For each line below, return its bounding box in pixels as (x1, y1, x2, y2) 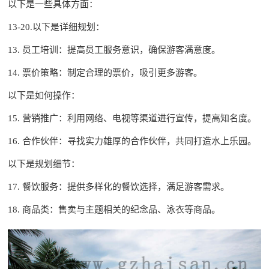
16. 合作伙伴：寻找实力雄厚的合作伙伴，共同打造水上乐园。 (8, 136, 257, 146)
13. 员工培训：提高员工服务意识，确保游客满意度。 (8, 44, 221, 55)
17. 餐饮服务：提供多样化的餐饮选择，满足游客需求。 (8, 181, 230, 192)
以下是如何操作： (8, 90, 80, 100)
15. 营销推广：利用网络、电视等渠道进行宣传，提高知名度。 (8, 113, 257, 123)
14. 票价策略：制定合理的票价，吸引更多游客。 (8, 67, 203, 77)
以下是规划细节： (8, 159, 80, 169)
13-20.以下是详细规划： (8, 22, 105, 32)
